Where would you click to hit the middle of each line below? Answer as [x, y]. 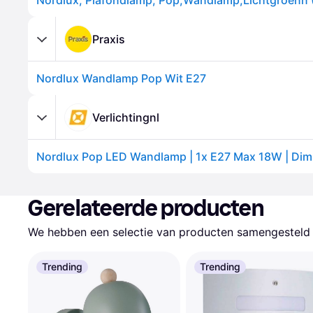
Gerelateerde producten [146, 208]
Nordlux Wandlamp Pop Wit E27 [121, 78]
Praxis [109, 39]
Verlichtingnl [126, 117]
